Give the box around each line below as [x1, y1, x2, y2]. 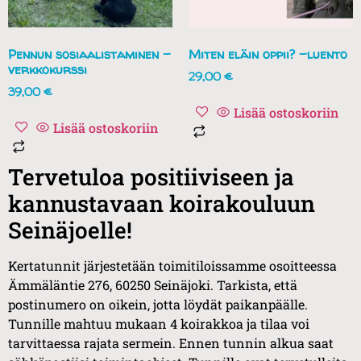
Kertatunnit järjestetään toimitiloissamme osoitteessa [8, 257, 337, 275]
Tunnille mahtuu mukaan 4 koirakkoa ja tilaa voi [8, 315, 309, 333]
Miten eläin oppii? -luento [189, 45, 347, 64]
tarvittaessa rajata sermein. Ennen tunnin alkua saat [8, 334, 334, 352]
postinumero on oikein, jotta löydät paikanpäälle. [8, 296, 308, 313]
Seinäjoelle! [8, 215, 132, 246]
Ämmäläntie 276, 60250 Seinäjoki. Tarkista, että [8, 276, 297, 294]
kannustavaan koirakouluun [8, 189, 315, 219]
